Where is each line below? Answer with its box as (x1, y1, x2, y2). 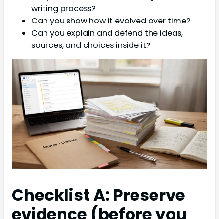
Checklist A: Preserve (12, 184, 185, 207)
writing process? (31, 2, 96, 14)
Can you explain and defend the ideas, (31, 27, 183, 39)
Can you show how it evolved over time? (31, 15, 191, 26)
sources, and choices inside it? (31, 39, 151, 51)
